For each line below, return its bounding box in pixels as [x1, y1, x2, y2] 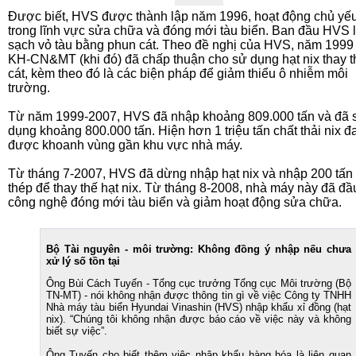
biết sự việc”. [46, 325, 110, 337]
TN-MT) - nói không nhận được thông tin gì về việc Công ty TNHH [46, 289, 351, 301]
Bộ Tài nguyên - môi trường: [46, 243, 198, 255]
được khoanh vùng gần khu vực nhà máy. [8, 138, 246, 152]
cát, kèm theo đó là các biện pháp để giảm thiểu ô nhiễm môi [8, 67, 348, 80]
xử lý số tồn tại [46, 255, 120, 267]
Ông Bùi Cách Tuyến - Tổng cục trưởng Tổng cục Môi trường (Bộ [46, 277, 351, 289]
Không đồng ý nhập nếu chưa [197, 243, 352, 255]
